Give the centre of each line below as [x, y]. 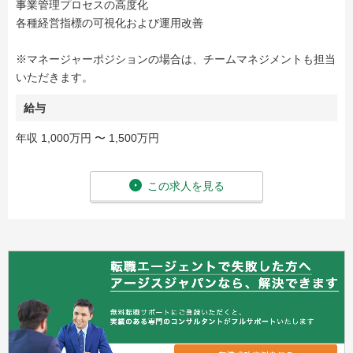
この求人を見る [186, 186]
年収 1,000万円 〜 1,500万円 [87, 138]
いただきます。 [54, 77]
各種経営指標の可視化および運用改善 [110, 23]
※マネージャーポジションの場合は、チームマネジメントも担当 [176, 59]
